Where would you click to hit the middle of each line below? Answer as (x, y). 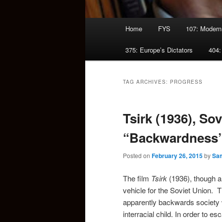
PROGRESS (186, 82)
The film (137, 178)
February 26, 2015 (177, 156)
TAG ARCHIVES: (146, 82)
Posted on (137, 156)
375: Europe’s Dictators (159, 50)
